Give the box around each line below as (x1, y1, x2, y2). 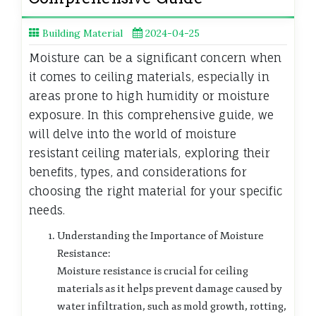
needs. (29, 203, 66, 218)
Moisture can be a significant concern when (29, 51, 282, 66)
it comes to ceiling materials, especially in (29, 70, 269, 85)
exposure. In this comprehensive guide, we (29, 108, 274, 123)
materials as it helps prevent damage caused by (57, 282, 282, 296)
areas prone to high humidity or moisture (29, 89, 270, 104)
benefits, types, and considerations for (29, 165, 247, 180)
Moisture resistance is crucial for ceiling (57, 265, 248, 279)
